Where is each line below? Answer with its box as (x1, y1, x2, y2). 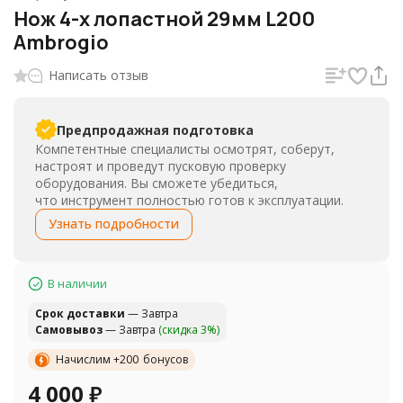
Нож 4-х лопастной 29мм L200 (13, 5, 315, 32)
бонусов (142, 352, 188, 367)
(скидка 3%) (158, 322, 219, 337)
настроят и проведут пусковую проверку (35, 157, 286, 175)
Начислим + (56, 352, 120, 367)
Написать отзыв (49, 67, 148, 84)
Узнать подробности (49, 215, 179, 232)
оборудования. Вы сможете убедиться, (35, 175, 278, 192)
